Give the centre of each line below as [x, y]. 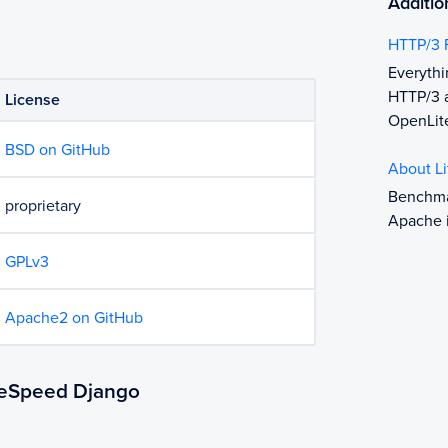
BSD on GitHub [58, 150]
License [33, 100]
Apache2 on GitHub [74, 318]
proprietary [43, 206]
